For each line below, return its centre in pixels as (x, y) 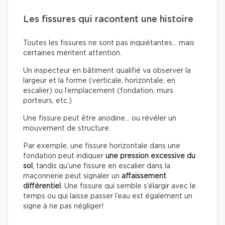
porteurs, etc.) (47, 101)
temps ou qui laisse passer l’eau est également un (108, 197)
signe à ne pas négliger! (63, 207)
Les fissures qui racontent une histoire (108, 20)
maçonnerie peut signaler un (72, 177)
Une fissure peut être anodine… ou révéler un (100, 119)
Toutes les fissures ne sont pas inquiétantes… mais (109, 43)
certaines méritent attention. (72, 53)
